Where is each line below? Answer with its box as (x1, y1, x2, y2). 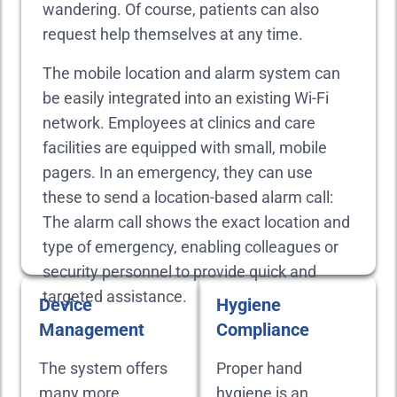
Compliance (216, 319, 309, 340)
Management (39, 319, 144, 340)
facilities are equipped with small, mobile (43, 138, 327, 157)
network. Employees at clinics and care (43, 113, 315, 132)
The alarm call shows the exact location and (43, 213, 350, 231)
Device (39, 294, 92, 315)
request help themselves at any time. (43, 25, 303, 43)
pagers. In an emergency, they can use (43, 163, 313, 182)
